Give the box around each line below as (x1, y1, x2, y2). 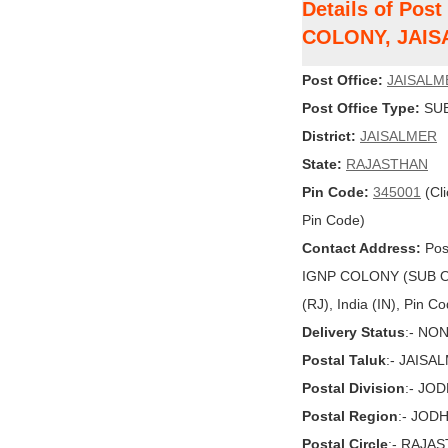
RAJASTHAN (346, 156, 428, 172)
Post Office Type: (302, 100, 420, 116)
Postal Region (302, 408, 398, 424)
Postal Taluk (302, 352, 386, 368)
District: (302, 128, 356, 144)
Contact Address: (302, 240, 421, 256)
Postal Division (302, 380, 405, 396)
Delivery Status (302, 324, 405, 340)
